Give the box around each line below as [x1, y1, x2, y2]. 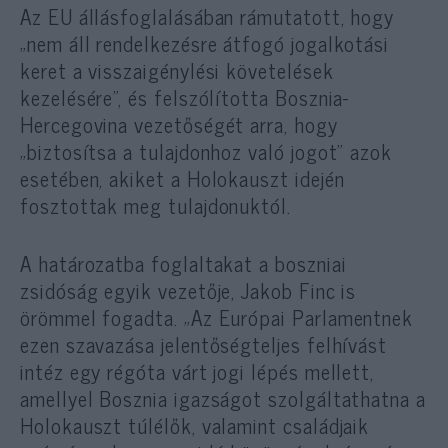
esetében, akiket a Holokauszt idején [20, 160, 345, 195]
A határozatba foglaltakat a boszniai [20, 245, 347, 280]
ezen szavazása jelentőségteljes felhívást [20, 326, 388, 361]
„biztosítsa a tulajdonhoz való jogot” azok [20, 133, 393, 168]
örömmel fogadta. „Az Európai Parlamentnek [20, 299, 414, 334]
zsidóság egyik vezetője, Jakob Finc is [20, 272, 357, 307]
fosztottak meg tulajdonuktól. [20, 187, 291, 222]
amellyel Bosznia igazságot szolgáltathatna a [20, 380, 426, 415]
